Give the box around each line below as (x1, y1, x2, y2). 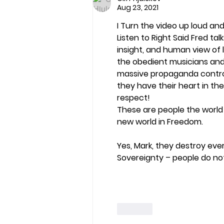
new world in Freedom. (117, 115, 203, 127)
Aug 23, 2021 (117, 2, 158, 12)
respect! (117, 91, 150, 103)
